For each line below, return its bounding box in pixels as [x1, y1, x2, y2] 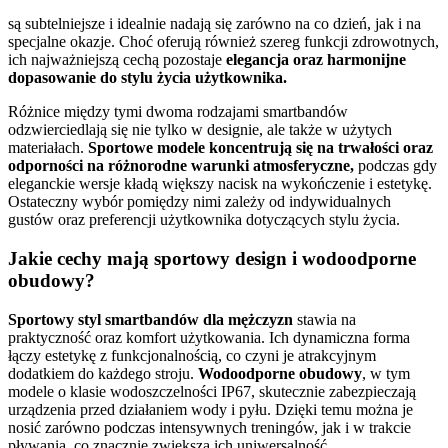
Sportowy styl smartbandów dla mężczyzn [8, 310, 293, 328]
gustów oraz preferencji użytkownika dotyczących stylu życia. [8, 211, 400, 229]
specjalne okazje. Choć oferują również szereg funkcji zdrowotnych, [8, 33, 439, 51]
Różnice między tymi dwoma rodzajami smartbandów [8, 103, 348, 121]
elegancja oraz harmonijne [226, 51, 406, 69]
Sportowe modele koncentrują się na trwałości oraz [88, 139, 433, 157]
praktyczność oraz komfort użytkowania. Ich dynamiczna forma [8, 328, 410, 346]
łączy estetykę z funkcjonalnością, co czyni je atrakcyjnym [8, 346, 376, 364]
